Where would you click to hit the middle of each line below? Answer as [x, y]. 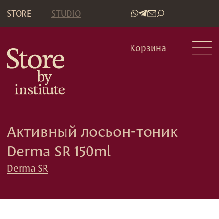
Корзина [106, 34]
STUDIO [47, 10]
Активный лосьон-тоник [66, 94]
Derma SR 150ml [42, 108]
